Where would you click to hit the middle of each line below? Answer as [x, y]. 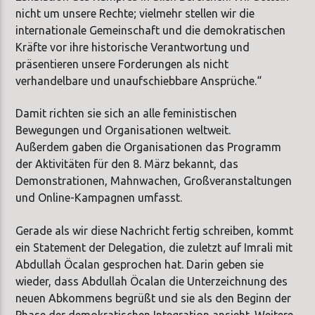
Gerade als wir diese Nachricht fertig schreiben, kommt [155, 230]
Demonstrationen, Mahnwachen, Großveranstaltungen [154, 181]
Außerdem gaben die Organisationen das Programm [149, 147]
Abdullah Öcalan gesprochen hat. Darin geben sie [140, 264]
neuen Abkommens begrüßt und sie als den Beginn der [154, 298]
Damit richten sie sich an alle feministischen [127, 114]
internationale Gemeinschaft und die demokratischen [151, 30]
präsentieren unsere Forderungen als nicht [122, 64]
